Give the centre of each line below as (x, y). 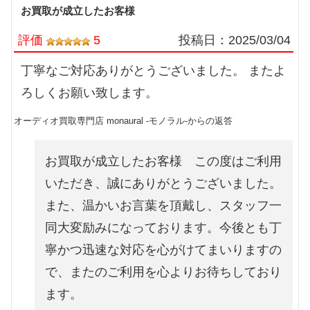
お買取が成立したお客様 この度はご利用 (163, 162)
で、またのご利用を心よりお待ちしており (163, 272)
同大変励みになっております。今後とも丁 (163, 228)
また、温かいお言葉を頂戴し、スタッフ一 (163, 206)
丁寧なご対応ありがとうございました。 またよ (153, 71)
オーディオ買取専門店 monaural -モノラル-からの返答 (123, 121)
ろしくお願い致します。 (89, 93)
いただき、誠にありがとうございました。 (163, 184)
